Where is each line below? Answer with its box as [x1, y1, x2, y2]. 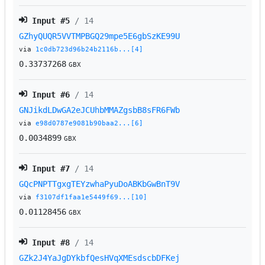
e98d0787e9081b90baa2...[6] [35, 119, 144, 128]
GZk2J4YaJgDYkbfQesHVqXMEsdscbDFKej [19, 253, 180, 263]
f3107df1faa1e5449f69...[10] [35, 193, 148, 202]
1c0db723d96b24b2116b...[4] [35, 46, 144, 54]
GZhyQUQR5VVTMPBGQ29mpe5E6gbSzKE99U [19, 31, 180, 41]
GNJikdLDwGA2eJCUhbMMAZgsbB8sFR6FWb [19, 105, 180, 115]
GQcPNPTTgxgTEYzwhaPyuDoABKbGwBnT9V [19, 179, 180, 189]
